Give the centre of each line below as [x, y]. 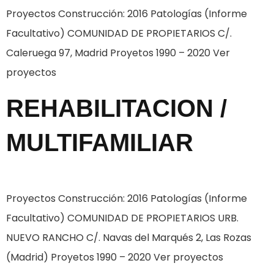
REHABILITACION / [117, 109]
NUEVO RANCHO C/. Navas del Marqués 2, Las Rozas [129, 238]
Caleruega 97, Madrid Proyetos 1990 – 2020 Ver [118, 53]
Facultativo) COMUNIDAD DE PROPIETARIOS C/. [119, 34]
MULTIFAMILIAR [100, 143]
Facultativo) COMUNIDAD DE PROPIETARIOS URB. [122, 218]
